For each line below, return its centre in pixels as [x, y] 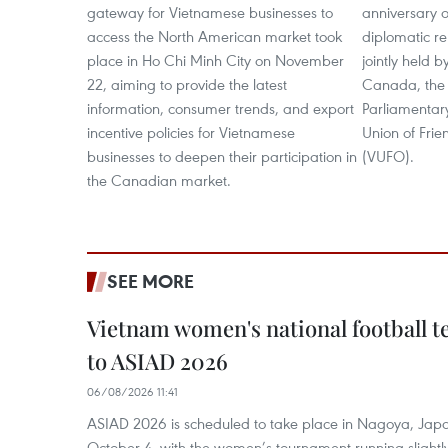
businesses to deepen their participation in [222, 156]
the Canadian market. [159, 180]
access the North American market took [214, 36]
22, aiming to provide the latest [187, 84]
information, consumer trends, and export [220, 108]
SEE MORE [150, 281]
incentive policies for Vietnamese [191, 132]
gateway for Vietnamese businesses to [210, 12]
